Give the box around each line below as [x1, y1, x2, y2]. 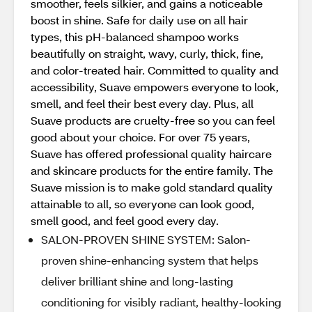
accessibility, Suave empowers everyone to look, [31, 79, 279, 94]
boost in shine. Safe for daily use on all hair [31, 13, 248, 27]
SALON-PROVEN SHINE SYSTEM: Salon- [41, 232, 251, 247]
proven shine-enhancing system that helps [41, 253, 258, 267]
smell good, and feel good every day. [31, 213, 219, 228]
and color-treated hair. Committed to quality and [31, 63, 279, 77]
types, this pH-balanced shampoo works [31, 29, 239, 44]
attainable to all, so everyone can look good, [31, 196, 254, 211]
